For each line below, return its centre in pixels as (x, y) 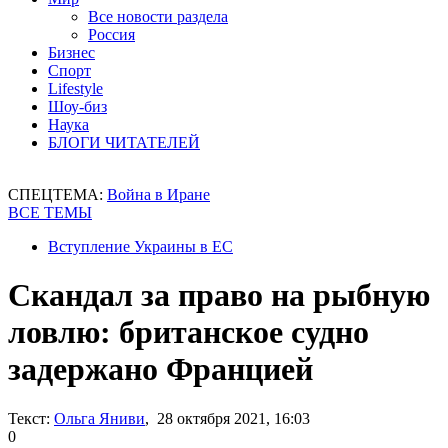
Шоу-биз (77, 106)
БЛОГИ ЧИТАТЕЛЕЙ (124, 142)
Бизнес (71, 52)
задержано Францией (160, 369)
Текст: (29, 418)
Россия (111, 34)
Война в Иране (158, 194)
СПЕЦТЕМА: (57, 194)
